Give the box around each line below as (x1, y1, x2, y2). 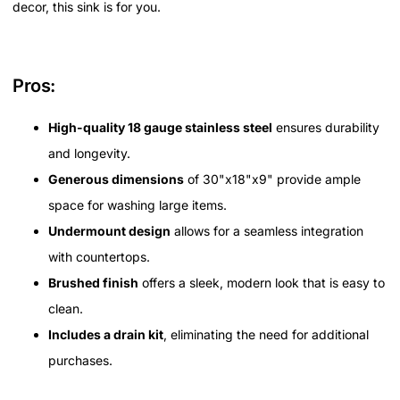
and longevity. (48, 146, 130, 162)
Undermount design (48, 223, 171, 239)
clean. (48, 301, 83, 317)
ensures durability (272, 120, 379, 136)
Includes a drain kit (48, 327, 163, 343)
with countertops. (48, 249, 150, 265)
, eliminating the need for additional (163, 327, 369, 343)
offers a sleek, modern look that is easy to (138, 275, 385, 291)
